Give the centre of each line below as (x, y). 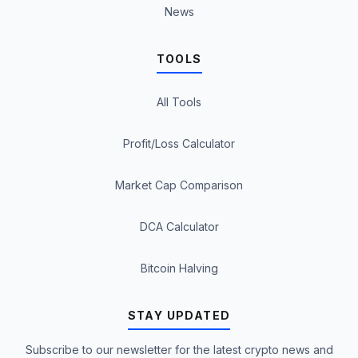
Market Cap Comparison (179, 185)
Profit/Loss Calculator (179, 143)
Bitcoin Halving (179, 268)
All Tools (179, 101)
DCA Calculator (179, 226)
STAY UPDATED (179, 315)
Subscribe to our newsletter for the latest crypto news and (179, 349)
